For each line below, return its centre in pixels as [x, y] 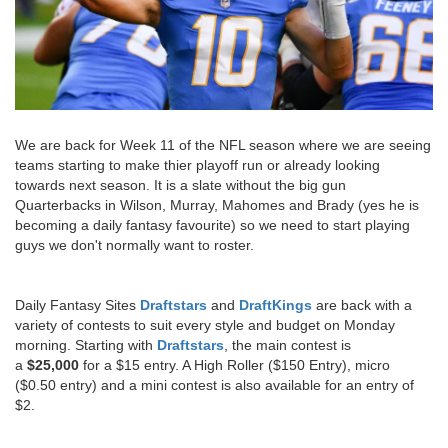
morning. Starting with [86, 344]
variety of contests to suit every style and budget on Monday [205, 324]
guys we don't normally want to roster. [136, 244]
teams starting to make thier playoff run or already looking [197, 164]
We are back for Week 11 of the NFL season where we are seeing [223, 144]
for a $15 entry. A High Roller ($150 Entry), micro [236, 364]
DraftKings [275, 304]
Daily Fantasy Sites [77, 304]
